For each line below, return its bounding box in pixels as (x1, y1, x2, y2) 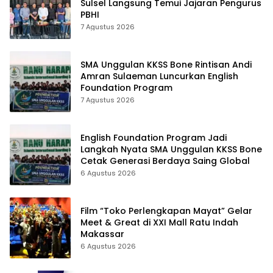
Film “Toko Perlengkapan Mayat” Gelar (80, 205, 252, 218)
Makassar (80, 228, 124, 241)
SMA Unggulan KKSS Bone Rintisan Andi (80, 58, 252, 71)
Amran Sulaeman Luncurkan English (80, 70, 238, 83)
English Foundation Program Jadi (80, 132, 227, 144)
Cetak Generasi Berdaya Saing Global (80, 155, 250, 168)
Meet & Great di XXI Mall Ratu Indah (80, 216, 238, 229)
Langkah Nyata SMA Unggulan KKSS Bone (80, 143, 262, 156)
